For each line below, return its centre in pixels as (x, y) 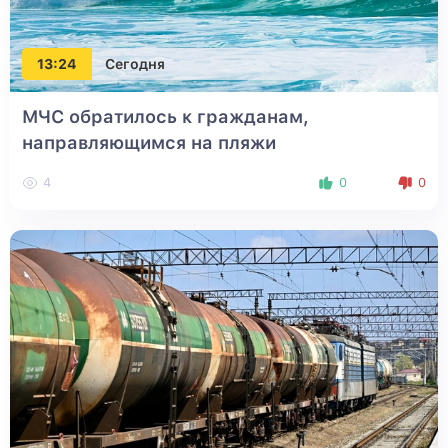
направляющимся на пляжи (149, 143)
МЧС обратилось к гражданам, (165, 117)
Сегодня (135, 63)
